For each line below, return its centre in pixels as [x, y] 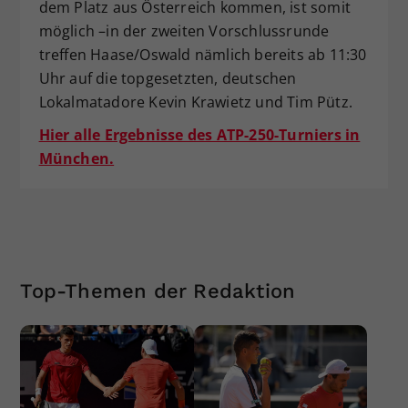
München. [76, 159]
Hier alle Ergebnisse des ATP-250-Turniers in [199, 135]
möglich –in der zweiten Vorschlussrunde [184, 31]
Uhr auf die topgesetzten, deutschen [168, 79]
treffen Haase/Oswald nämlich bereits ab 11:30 [203, 55]
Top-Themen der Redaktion [158, 291]
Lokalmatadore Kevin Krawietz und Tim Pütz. [195, 102]
